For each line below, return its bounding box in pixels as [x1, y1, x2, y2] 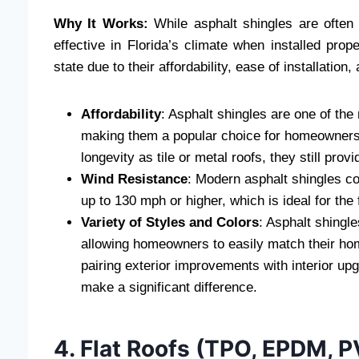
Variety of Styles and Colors [81, 215, 259, 231]
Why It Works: [54, 16, 148, 32]
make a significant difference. [81, 280, 257, 296]
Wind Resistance [81, 171, 188, 188]
